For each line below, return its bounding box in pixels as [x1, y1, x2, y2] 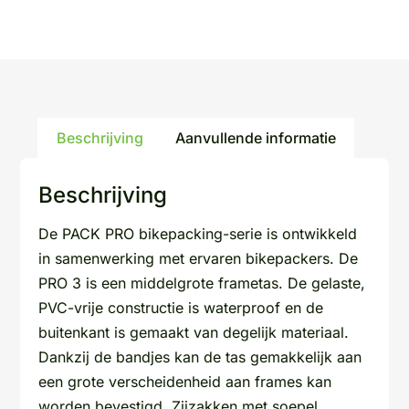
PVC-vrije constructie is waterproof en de [38, 298, 324, 317]
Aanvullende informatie [174, 128, 336, 147]
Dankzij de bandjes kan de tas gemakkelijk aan [38, 347, 362, 366]
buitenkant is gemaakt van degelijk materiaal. [38, 322, 350, 341]
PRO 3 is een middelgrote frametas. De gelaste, [38, 273, 366, 292]
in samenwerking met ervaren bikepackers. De [38, 248, 359, 267]
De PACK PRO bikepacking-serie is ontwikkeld [38, 224, 358, 243]
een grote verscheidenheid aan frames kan [38, 372, 332, 391]
